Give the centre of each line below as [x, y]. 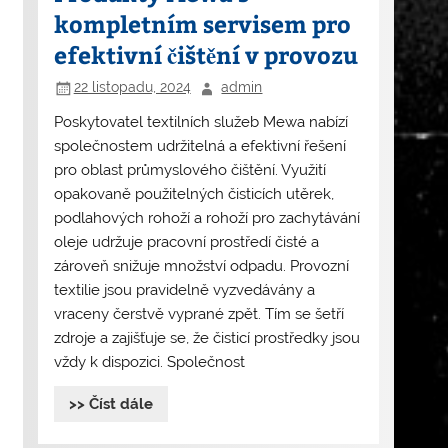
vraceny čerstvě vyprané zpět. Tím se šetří [198, 314]
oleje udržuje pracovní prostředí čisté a [186, 242]
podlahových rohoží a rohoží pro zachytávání [206, 218]
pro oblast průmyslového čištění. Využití [189, 170]
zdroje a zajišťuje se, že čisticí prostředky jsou [206, 338]
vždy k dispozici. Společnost [149, 362]
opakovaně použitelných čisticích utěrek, [193, 194]
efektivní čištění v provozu [205, 55]
